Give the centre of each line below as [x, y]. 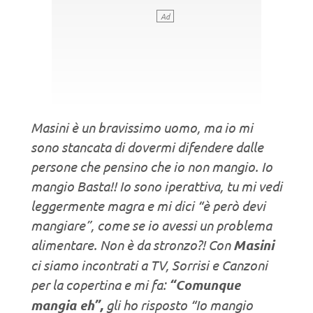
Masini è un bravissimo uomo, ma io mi [142, 127]
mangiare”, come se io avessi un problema [151, 225]
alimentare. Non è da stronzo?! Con [132, 244]
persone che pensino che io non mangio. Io [152, 166]
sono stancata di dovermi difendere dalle [147, 146]
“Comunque [205, 284]
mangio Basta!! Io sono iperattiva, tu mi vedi [156, 185]
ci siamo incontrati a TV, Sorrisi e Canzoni [149, 264]
